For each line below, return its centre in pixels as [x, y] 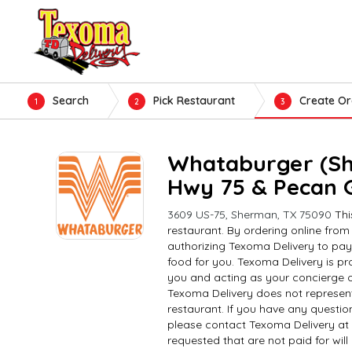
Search [71, 101]
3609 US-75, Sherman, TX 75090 [249, 214]
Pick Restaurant [194, 101]
